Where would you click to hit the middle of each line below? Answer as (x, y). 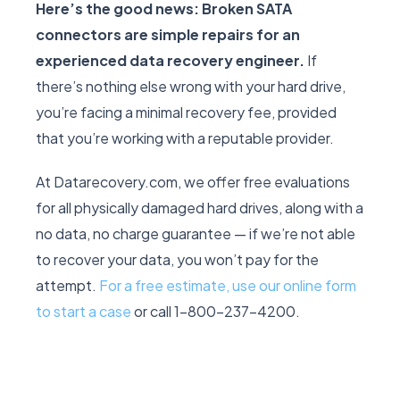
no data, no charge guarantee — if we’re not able (196, 234)
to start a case (85, 312)
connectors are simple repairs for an (168, 35)
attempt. (67, 286)
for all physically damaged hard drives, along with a (200, 208)
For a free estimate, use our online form (228, 286)
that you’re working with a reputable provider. (185, 138)
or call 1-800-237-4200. (217, 312)
